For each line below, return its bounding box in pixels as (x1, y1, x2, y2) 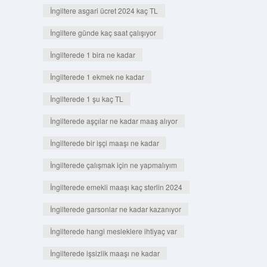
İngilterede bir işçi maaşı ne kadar (49, 138, 159, 148)
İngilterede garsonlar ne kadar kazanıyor (49, 204, 181, 214)
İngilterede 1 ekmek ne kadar (49, 72, 144, 82)
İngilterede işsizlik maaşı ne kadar (49, 248, 160, 258)
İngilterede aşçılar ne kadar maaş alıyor (49, 116, 178, 126)
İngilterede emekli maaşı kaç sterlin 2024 (49, 182, 182, 192)
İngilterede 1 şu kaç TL (49, 94, 123, 104)
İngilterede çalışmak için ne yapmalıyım (49, 160, 177, 170)
